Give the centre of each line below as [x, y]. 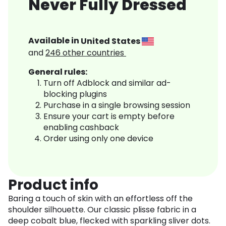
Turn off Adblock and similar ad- [107, 83]
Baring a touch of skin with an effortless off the [100, 199]
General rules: [58, 72]
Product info [53, 185]
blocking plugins [75, 94]
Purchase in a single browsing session [117, 105]
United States [111, 41]
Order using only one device [98, 139]
